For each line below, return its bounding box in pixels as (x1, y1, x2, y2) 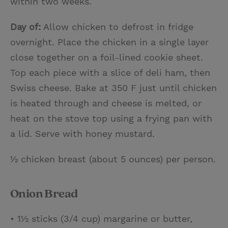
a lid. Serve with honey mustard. (10, 128, 155, 139)
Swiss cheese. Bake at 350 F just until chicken (10, 82, 217, 93)
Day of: (10, 21, 41, 32)
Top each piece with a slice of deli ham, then (10, 67, 210, 78)
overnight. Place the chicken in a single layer (10, 36, 209, 47)
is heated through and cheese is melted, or (10, 97, 202, 108)
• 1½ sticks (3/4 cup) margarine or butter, (10, 213, 192, 224)
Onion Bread (10, 186, 78, 202)
